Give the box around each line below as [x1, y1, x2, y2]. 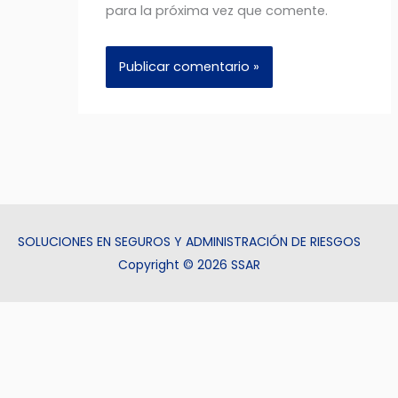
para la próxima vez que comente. [106, 2, 329, 20]
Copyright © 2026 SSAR [118, 256, 260, 275]
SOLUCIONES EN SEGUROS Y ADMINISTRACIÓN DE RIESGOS [18, 233, 361, 251]
